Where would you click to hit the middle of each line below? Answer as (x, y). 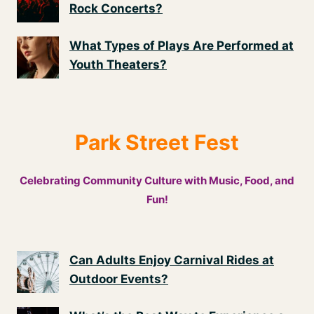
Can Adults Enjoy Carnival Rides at (172, 260)
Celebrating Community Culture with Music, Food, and (157, 180)
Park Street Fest (157, 142)
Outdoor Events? (119, 279)
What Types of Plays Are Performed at (182, 46)
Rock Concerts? (116, 8)
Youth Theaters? (118, 64)
